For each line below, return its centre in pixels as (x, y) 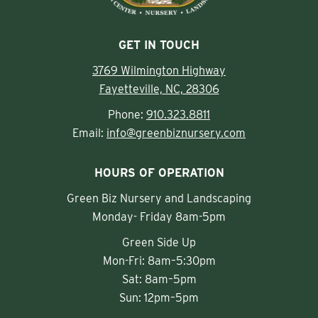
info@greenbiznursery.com (176, 133)
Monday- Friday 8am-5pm (159, 217)
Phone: (127, 115)
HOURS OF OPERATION (159, 173)
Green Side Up (159, 243)
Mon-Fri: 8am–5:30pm (159, 261)
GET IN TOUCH (159, 45)
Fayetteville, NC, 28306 (159, 89)
